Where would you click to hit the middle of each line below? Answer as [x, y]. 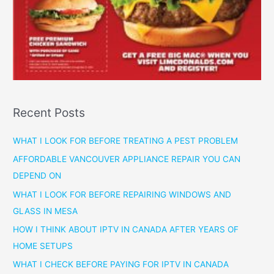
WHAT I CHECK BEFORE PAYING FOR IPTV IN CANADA [121, 265]
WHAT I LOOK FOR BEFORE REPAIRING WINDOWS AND [122, 194]
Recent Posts [49, 112]
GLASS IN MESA [46, 211]
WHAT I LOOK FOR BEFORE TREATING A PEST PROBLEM [126, 140]
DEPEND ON [37, 176]
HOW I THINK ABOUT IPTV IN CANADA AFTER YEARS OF [126, 229]
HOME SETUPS [43, 246]
